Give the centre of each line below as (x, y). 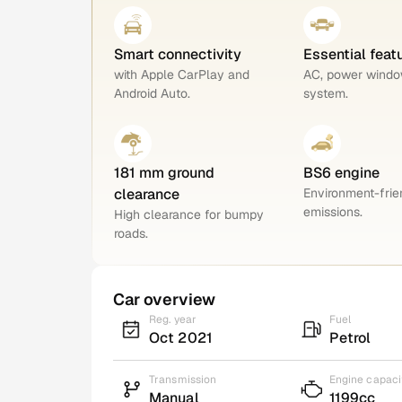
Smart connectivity (178, 54)
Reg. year (173, 319)
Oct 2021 (181, 337)
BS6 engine (341, 172)
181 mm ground (164, 172)
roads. (131, 233)
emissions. (332, 211)
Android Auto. (152, 93)
